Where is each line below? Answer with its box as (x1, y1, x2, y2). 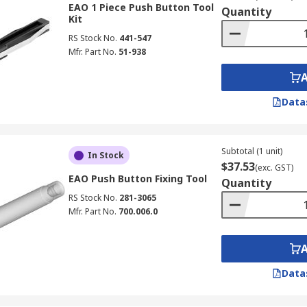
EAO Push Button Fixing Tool (68, 172, 207, 185)
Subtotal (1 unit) (221, 145, 282, 157)
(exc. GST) (254, 162, 293, 173)
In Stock (87, 149, 124, 161)
